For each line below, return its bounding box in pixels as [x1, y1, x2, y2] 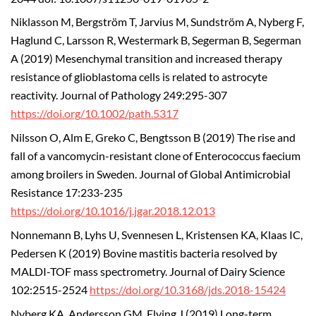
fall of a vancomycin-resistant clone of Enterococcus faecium [11, 150, 300, 163]
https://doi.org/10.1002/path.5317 [11, 107, 178, 121]
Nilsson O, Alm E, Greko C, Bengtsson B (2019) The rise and [11, 131, 296, 145]
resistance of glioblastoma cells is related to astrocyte [11, 71, 267, 84]
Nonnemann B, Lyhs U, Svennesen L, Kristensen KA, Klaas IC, [11, 228, 303, 241]
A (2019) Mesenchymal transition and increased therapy [11, 52, 282, 66]
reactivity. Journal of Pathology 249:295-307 [11, 89, 227, 102]
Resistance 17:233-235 [11, 186, 123, 200]
